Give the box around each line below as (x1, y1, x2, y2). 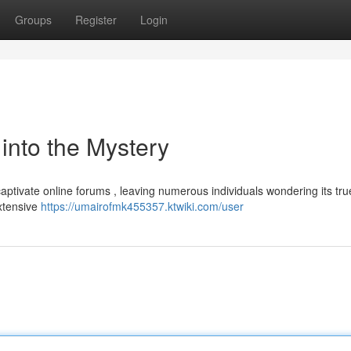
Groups (15, 12, 52, 27)
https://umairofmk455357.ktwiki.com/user (41, 198, 244, 214)
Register (75, 12, 117, 27)
